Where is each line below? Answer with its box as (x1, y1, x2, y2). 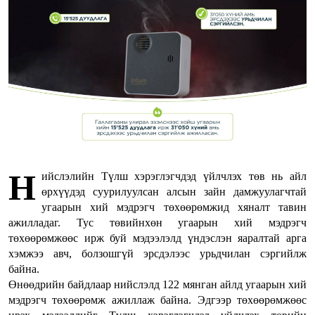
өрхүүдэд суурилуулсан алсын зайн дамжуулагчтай (41, 186, 307, 198)
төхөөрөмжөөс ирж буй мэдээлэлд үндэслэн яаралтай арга (8, 232, 307, 245)
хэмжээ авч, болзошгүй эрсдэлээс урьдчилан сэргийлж (8, 247, 307, 260)
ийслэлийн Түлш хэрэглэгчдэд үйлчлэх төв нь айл (41, 170, 307, 183)
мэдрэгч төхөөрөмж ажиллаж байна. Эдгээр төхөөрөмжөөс (8, 294, 307, 307)
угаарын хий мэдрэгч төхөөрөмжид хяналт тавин (41, 201, 307, 214)
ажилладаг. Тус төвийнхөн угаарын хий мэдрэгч (8, 217, 307, 229)
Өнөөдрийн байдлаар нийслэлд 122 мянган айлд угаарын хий (8, 278, 307, 291)
